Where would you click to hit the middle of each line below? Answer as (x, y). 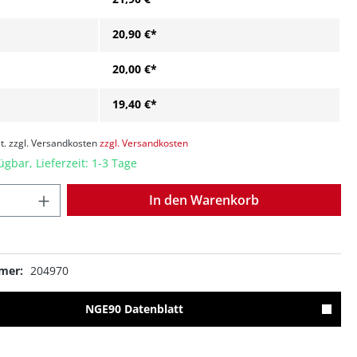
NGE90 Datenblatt (134, 309)
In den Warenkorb (204, 200)
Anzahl (77, 192)
